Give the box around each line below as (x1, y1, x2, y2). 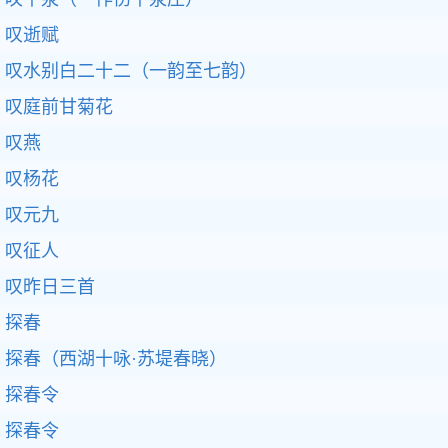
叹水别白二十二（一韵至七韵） (5, 61, 257, 81)
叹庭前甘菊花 (5, 97, 113, 117)
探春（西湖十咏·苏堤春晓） (5, 349, 227, 369)
